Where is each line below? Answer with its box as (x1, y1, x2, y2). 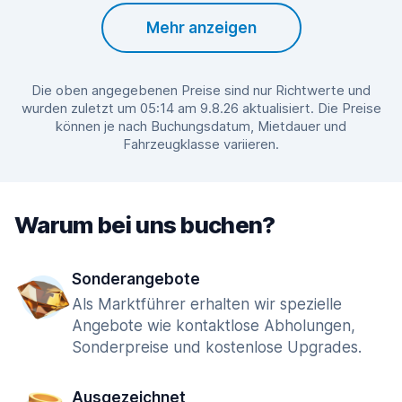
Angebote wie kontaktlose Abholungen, (72, 317, 355, 335)
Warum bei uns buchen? (14, 211, 275, 239)
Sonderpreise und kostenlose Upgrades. (72, 338, 362, 356)
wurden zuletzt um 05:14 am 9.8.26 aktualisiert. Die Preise (21, 100, 381, 117)
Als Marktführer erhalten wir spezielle (72, 295, 342, 313)
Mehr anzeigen (145, 19, 257, 37)
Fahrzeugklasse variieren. (123, 135, 279, 153)
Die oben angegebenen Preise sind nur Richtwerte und (31, 82, 371, 99)
